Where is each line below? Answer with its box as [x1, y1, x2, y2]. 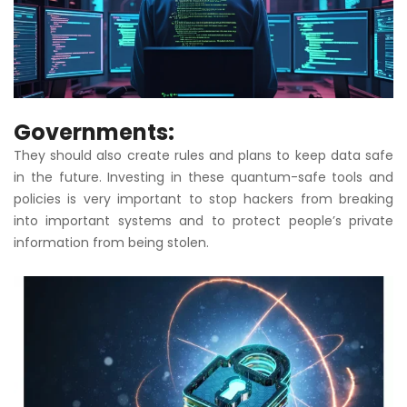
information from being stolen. [14, 233, 209, 252]
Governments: [14, 116, 174, 147]
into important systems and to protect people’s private [14, 211, 393, 230]
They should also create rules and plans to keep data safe [14, 145, 393, 164]
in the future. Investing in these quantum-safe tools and [14, 167, 393, 186]
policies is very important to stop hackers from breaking [14, 189, 393, 208]
